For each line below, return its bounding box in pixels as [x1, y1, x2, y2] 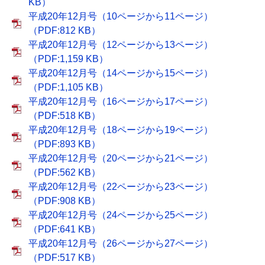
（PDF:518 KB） [28, 111, 101, 121]
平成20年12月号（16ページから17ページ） [28, 96, 213, 106]
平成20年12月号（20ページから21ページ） [28, 153, 213, 163]
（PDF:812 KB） [28, 25, 101, 35]
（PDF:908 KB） [28, 196, 101, 206]
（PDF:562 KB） [28, 167, 101, 177]
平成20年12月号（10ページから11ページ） [28, 11, 213, 21]
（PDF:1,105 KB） [28, 82, 108, 92]
